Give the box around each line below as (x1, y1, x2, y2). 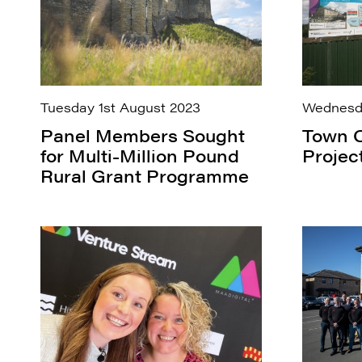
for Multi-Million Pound (40, 144, 239, 168)
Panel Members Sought (40, 124, 245, 148)
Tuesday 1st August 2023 (40, 97, 200, 116)
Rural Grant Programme (40, 164, 249, 188)
